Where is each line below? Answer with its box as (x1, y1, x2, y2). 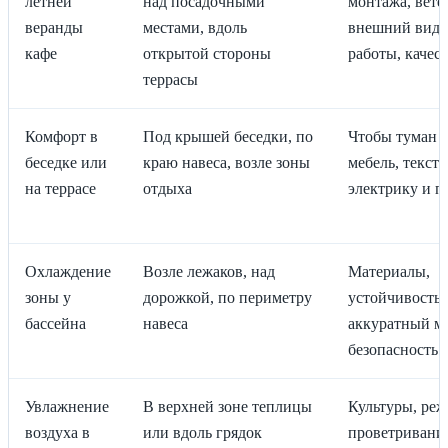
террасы (143, 71, 198, 88)
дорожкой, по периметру (143, 289, 312, 306)
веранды (25, 19, 83, 36)
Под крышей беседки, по (143, 128, 313, 145)
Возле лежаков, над (143, 263, 275, 280)
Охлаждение (25, 263, 111, 280)
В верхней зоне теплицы (143, 398, 312, 415)
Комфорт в (25, 128, 98, 145)
